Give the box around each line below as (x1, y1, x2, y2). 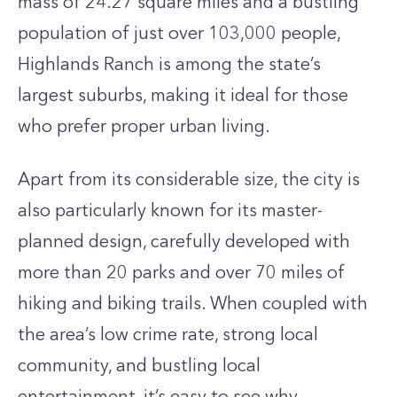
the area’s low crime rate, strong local (18, 323, 318, 345)
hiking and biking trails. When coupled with (18, 292, 368, 314)
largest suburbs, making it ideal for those (18, 84, 348, 105)
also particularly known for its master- (18, 199, 323, 221)
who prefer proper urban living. (18, 115, 270, 136)
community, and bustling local (18, 354, 261, 376)
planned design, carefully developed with (18, 230, 350, 252)
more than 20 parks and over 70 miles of (18, 261, 345, 283)
